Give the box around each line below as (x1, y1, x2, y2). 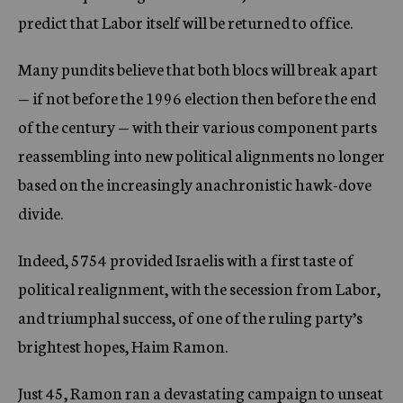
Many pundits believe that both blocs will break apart (18, 57, 378, 80)
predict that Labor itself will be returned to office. (18, 10, 353, 33)
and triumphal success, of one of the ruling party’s (18, 305, 363, 328)
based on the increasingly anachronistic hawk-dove (18, 172, 372, 195)
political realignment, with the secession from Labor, (18, 276, 381, 300)
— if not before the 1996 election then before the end (18, 85, 376, 109)
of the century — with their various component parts (18, 114, 377, 138)
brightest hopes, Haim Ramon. (18, 334, 228, 357)
